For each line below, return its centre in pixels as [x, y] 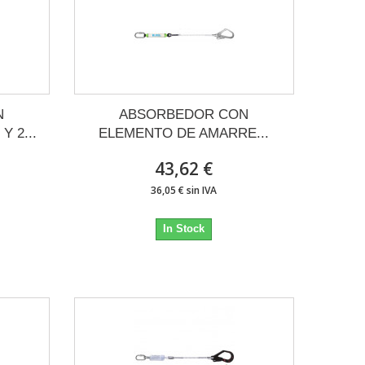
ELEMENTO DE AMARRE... [184, 133]
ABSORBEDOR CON [184, 114]
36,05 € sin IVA [184, 190]
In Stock [184, 229]
